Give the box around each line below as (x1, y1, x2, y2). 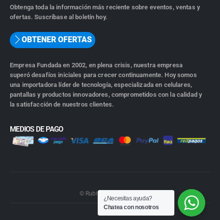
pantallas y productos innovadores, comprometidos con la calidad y (10, 90, 202, 98)
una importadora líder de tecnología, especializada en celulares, (10, 81, 192, 88)
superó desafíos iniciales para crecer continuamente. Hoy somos (10, 71, 197, 79)
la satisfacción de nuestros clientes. (10, 100, 114, 108)
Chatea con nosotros (104, 204, 159, 211)
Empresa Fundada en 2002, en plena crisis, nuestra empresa (10, 61, 183, 69)
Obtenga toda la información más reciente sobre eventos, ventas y (10, 3, 200, 11)
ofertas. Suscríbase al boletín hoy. (10, 13, 108, 21)
